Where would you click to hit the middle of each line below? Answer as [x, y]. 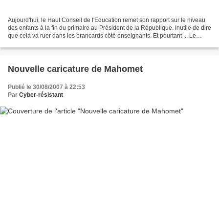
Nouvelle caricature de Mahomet [75, 69]
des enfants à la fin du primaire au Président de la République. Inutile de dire [109, 28]
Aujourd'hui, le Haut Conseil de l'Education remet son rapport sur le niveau [107, 20]
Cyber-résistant [41, 95]
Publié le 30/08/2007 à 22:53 [46, 87]
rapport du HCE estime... [40, 44]
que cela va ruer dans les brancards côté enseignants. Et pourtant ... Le [102, 36]
